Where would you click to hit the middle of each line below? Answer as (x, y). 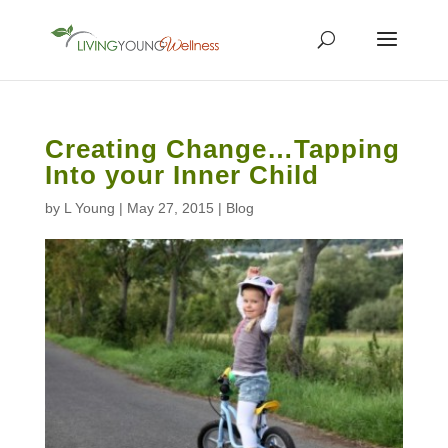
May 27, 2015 (170, 208)
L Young (89, 208)
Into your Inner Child (181, 175)
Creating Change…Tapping (222, 149)
